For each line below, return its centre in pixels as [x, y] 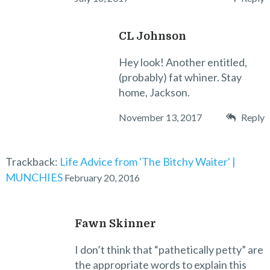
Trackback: [32, 161]
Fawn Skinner [115, 223]
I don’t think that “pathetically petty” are [169, 249]
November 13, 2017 [161, 117]
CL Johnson [153, 36]
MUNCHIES [34, 177]
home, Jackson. [155, 92]
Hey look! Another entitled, [183, 62]
